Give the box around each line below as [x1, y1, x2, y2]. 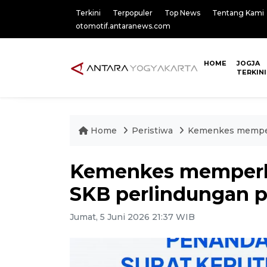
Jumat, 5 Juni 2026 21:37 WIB [70, 212, 195, 222]
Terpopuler [113, 8, 153, 17]
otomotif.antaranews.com [76, 21, 170, 30]
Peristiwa [132, 125, 175, 136]
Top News [164, 8, 200, 17]
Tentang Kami [212, 8, 264, 17]
